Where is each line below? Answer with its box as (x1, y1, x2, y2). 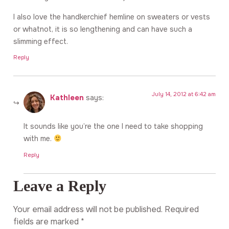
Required (165, 203, 199, 215)
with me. (24, 134, 54, 144)
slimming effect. (13, 36, 68, 46)
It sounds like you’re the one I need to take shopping (24, 122, 203, 131)
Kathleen (50, 93, 84, 102)
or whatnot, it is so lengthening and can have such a (13, 24, 192, 34)
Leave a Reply (13, 177, 106, 195)
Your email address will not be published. (13, 203, 163, 215)
